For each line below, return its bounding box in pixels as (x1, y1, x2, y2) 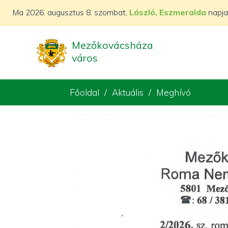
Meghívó (156, 87, 191, 98)
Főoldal (70, 87, 99, 98)
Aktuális (112, 87, 144, 98)
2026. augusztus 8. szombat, (25, 7, 129, 17)
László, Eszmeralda (129, 7, 206, 17)
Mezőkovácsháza (72, 38, 153, 51)
